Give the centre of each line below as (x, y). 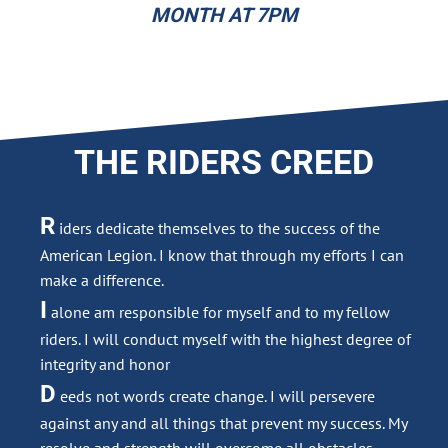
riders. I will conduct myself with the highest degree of (225, 339)
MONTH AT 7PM (224, 15)
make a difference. (102, 280)
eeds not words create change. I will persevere (217, 396)
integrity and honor (105, 364)
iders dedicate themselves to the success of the (219, 228)
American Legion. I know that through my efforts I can (222, 255)
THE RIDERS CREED (224, 162)
